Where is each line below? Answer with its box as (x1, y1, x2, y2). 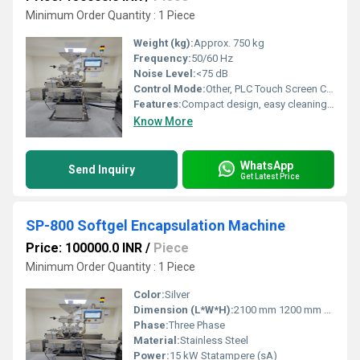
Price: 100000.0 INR (26, 240, 142, 256)
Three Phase (169, 319, 225, 331)
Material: (133, 334, 180, 346)
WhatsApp (240, 158, 293, 172)
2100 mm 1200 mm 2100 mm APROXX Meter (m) (234, 304, 324, 316)
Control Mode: (133, 83, 206, 95)
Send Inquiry (68, 163, 135, 176)
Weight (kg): (133, 37, 194, 49)
